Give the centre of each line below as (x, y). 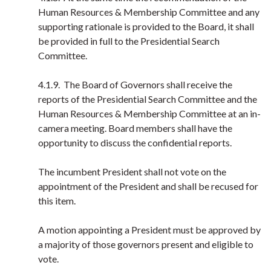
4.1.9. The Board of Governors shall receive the (135, 84)
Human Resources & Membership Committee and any (149, 12)
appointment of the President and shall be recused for (148, 186)
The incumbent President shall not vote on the (132, 171)
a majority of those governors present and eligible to (146, 244)
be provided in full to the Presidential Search (129, 41)
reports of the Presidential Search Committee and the (148, 99)
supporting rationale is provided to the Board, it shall (146, 26)
